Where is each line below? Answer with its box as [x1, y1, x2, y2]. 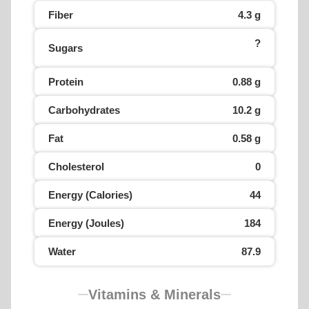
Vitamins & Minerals [88, 286, 221, 302]
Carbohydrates [48, 103, 120, 116]
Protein [48, 75, 83, 88]
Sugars [48, 42, 83, 54]
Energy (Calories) [48, 188, 132, 201]
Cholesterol [48, 160, 104, 172]
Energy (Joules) [48, 217, 124, 229]
